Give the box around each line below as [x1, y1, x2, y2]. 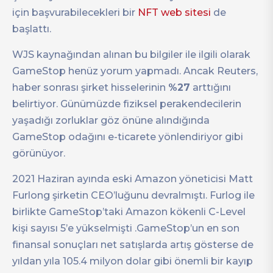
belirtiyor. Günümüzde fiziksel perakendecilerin [12, 97, 241, 110]
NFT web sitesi [138, 6, 211, 18]
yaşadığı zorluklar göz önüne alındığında [12, 114, 210, 126]
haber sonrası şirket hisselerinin [12, 81, 168, 93]
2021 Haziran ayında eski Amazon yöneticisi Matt [12, 172, 253, 185]
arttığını [190, 81, 231, 93]
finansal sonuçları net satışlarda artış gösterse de [12, 238, 253, 250]
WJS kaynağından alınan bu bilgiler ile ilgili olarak [12, 48, 250, 60]
